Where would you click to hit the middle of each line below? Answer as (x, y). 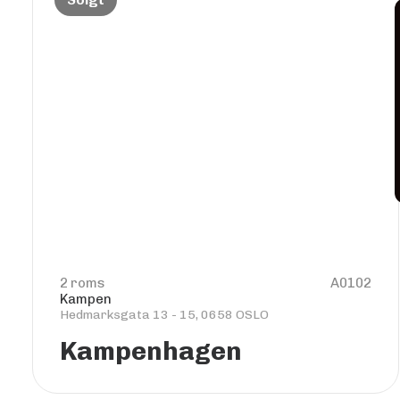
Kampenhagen (151, 351)
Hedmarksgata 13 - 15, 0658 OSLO (164, 315)
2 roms (83, 283)
